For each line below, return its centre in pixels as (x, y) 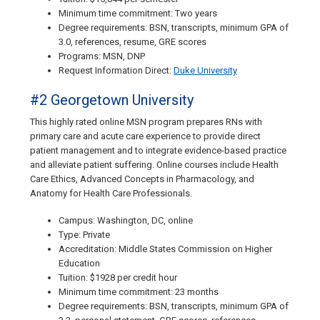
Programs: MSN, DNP (102, 56)
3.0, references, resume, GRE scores (132, 42)
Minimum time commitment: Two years (138, 14)
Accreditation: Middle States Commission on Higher (165, 249)
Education (79, 264)
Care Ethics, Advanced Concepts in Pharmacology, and (142, 179)
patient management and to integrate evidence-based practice (158, 151)
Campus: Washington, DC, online (126, 221)
